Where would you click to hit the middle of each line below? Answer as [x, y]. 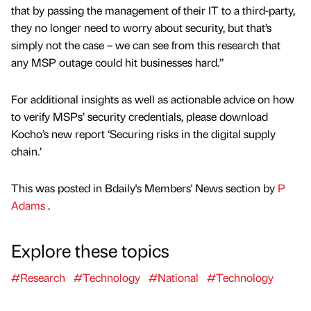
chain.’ [26, 151]
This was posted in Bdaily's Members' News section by [144, 188]
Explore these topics [90, 250]
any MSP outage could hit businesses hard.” [118, 62]
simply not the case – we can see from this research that [146, 45]
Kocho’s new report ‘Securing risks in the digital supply [143, 134]
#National [174, 278]
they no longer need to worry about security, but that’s [141, 28]
